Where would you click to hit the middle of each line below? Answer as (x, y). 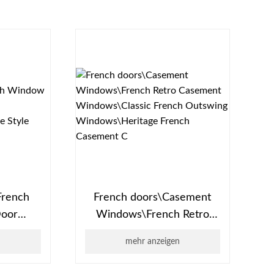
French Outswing (152, 249)
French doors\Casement (153, 198)
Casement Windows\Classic (152, 232)
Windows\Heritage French (152, 266)
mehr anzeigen (152, 242)
